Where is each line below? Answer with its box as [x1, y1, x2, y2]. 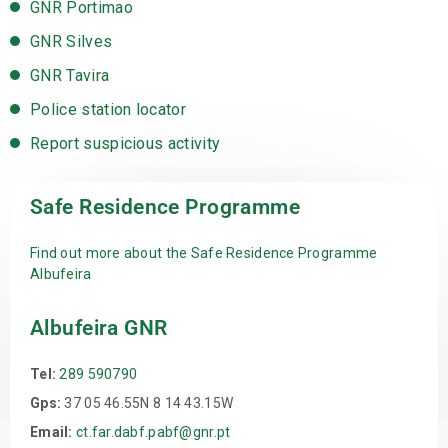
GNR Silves [30, 32, 113, 52]
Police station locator [30, 100, 187, 120]
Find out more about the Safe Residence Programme [30, 245, 378, 262]
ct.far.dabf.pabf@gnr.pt [75, 424, 231, 441]
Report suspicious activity [30, 134, 221, 154]
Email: [30, 424, 76, 441]
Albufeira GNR [30, 316, 168, 341]
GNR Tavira [30, 66, 110, 86]
